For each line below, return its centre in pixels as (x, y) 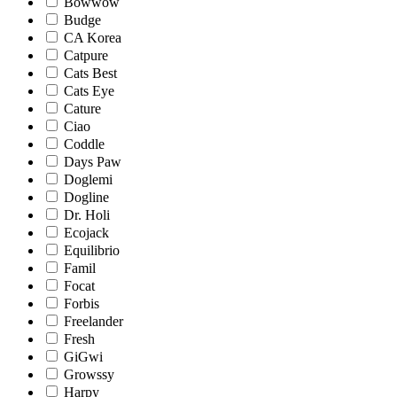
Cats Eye (89, 90)
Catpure (86, 55)
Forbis (82, 303)
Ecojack (86, 232)
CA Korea (93, 37)
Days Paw (93, 161)
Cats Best (90, 73)
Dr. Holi (87, 214)
